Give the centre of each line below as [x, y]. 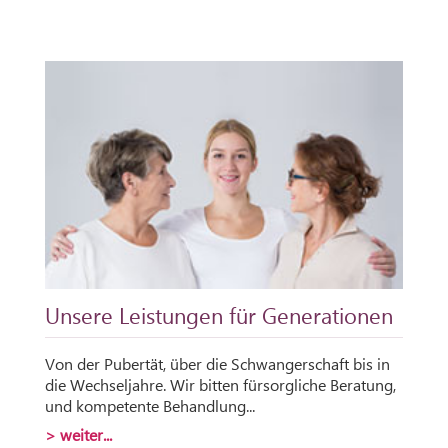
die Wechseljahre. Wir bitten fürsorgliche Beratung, [220, 384]
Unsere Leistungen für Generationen [219, 314]
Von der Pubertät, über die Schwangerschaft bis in [217, 363]
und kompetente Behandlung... [150, 405]
